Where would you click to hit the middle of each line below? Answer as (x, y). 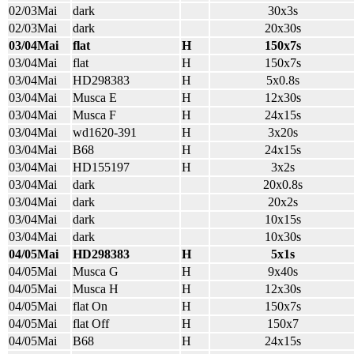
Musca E (95, 98)
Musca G (96, 271)
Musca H (96, 289)
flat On (90, 306)
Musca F (94, 115)
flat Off (91, 324)
